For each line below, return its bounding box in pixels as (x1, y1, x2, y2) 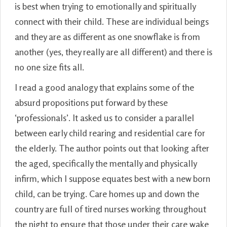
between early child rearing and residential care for (15, 127, 205, 138)
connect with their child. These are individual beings (15, 15, 209, 27)
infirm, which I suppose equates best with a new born (15, 172, 210, 184)
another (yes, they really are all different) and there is (15, 46, 212, 57)
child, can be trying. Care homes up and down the (15, 187, 199, 199)
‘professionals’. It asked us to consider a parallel (15, 111, 194, 123)
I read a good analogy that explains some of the (15, 81, 194, 93)
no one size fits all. (15, 61, 84, 72)
